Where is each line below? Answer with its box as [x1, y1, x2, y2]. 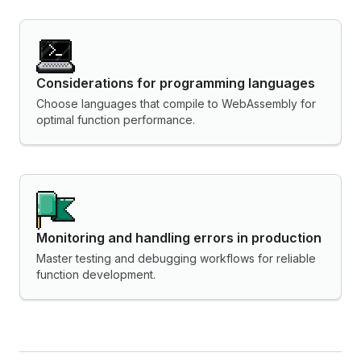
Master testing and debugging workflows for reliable [36, 251, 316, 266]
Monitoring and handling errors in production [36, 230, 322, 247]
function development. [36, 268, 156, 282]
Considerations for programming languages [36, 75, 315, 92]
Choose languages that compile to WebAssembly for [36, 97, 316, 111]
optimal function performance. [36, 113, 195, 127]
